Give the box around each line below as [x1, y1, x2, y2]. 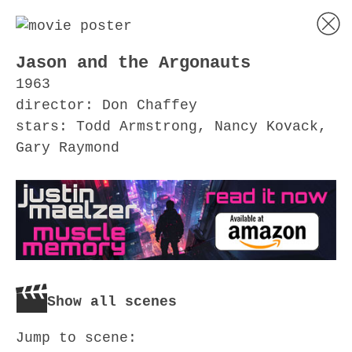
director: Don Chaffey [16, 97, 197, 113]
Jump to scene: [16, 330, 137, 346]
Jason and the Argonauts [16, 53, 251, 73]
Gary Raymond [16, 140, 119, 156]
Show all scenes [47, 293, 177, 310]
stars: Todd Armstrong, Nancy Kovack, [16, 119, 327, 134]
